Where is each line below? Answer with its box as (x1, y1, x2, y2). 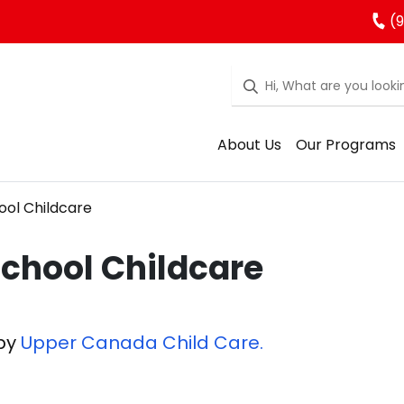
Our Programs (296, 134, 396, 155)
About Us (217, 134, 281, 155)
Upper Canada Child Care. (21, 330, 263, 355)
